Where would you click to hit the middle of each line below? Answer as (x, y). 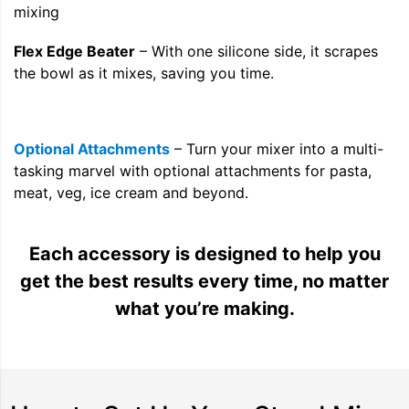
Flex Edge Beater (74, 52)
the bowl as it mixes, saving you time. (144, 73)
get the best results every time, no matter (204, 282)
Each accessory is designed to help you (204, 254)
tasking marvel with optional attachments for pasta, (193, 171)
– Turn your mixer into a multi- (277, 149)
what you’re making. (204, 309)
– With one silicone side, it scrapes (257, 52)
